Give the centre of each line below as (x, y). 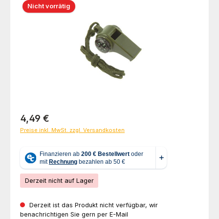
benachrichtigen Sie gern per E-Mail (74, 214)
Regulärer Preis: (44, 115)
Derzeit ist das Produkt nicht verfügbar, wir (93, 205)
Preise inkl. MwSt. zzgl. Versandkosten (72, 130)
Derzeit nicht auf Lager (59, 181)
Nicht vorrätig (49, 6)
